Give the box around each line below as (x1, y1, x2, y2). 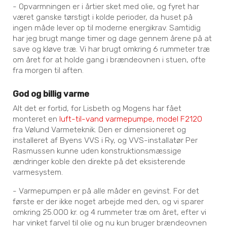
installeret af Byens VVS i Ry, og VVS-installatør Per (13, 135, 198, 145)
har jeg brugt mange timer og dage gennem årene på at (13, 33, 212, 43)
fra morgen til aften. (13, 65, 84, 75)
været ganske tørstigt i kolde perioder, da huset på (13, 12, 193, 22)
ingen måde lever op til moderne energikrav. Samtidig (13, 22, 201, 32)
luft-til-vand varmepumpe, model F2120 (59, 114, 203, 124)
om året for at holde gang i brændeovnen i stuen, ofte (13, 54, 206, 64)
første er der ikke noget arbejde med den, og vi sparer (13, 196, 204, 206)
